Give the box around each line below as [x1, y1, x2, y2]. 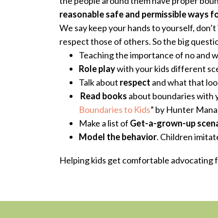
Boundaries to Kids [79, 104, 150, 115]
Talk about [79, 77, 120, 88]
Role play [79, 63, 115, 74]
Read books [80, 91, 127, 101]
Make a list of [79, 118, 130, 128]
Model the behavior [79, 131, 157, 142]
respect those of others [59, 36, 149, 47]
